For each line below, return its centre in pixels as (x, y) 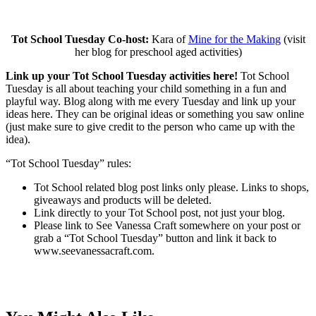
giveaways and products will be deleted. (123, 200)
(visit (293, 39)
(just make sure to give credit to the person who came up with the (150, 126)
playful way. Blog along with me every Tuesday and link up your (151, 101)
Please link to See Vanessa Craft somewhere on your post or (167, 225)
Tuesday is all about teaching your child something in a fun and (146, 88)
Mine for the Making (234, 39)
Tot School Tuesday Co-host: (80, 39)
